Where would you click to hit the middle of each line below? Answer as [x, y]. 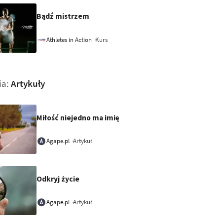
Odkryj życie [59, 179]
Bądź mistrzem [64, 16]
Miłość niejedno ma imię [79, 117]
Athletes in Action [69, 40]
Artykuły [28, 84]
